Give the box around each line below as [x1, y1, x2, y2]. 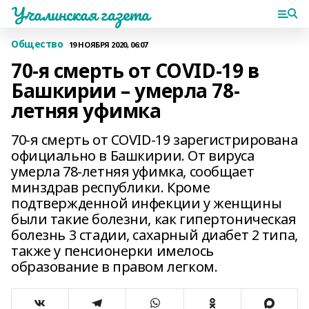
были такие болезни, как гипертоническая [11, 210, 297, 228]
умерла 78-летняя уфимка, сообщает [11, 162, 255, 181]
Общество [11, 37, 63, 50]
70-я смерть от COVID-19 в [11, 57, 259, 83]
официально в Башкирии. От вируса [11, 146, 255, 165]
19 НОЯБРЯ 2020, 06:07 [68, 39, 148, 50]
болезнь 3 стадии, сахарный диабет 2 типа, [11, 226, 298, 244]
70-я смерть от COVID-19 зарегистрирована [11, 130, 298, 149]
